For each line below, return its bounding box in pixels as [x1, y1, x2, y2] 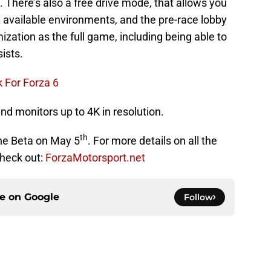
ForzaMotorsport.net [45, 151, 145, 164]
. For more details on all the [88, 134, 217, 147]
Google [24, 191, 59, 203]
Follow [184, 191, 213, 203]
